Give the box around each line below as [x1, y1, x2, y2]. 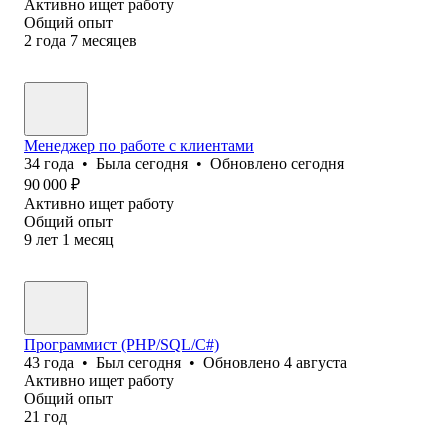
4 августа [284, 353, 347, 371]
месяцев [82, 31, 137, 49]
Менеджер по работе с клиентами [24, 136, 254, 154]
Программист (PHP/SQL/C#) [24, 335, 219, 353]
